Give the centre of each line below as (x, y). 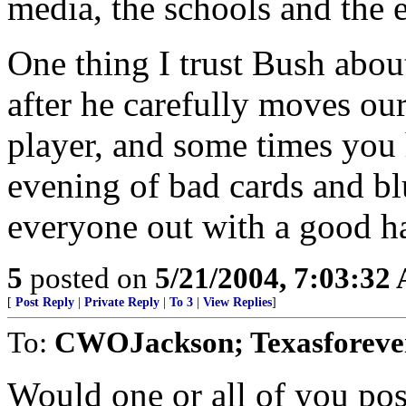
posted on (89, 278)
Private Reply (122, 302)
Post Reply (45, 302)
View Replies (237, 302)
